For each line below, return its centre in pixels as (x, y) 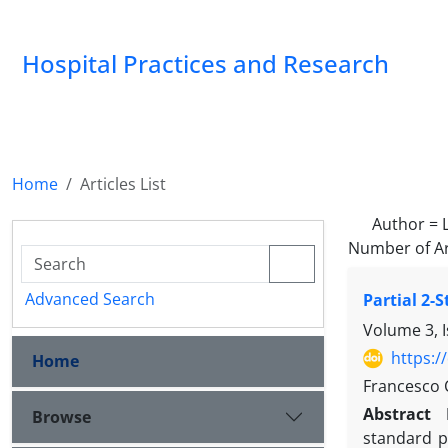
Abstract (400, 414)
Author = (407, 224)
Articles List (123, 184)
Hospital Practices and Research (205, 63)
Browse (61, 416)
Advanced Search (90, 299)
